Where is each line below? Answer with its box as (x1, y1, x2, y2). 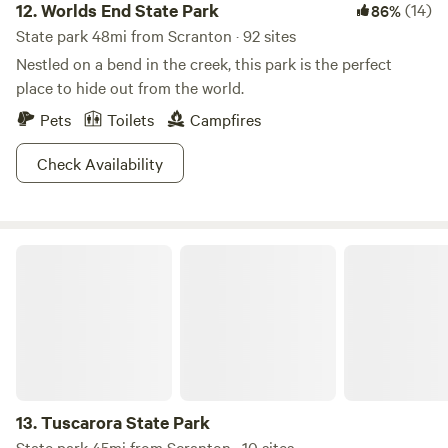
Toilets (107, 108, 154, 130)
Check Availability (37, 152, 163, 174)
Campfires (190, 108, 261, 130)
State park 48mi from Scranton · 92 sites (16, 24, 296, 46)
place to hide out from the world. (16, 76, 244, 98)
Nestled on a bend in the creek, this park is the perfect (16, 52, 392, 74)
